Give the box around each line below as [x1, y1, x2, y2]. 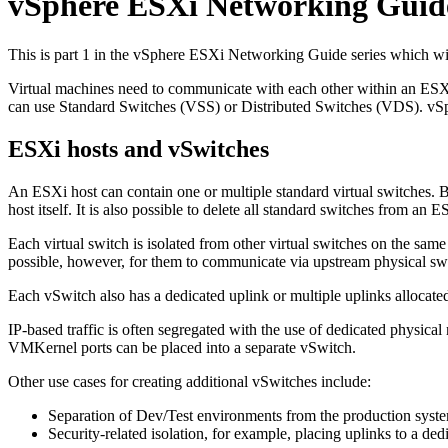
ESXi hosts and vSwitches [8, 135, 269, 162]
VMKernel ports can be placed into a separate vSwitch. [8, 338, 356, 356]
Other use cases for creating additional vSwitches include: [8, 372, 371, 390]
